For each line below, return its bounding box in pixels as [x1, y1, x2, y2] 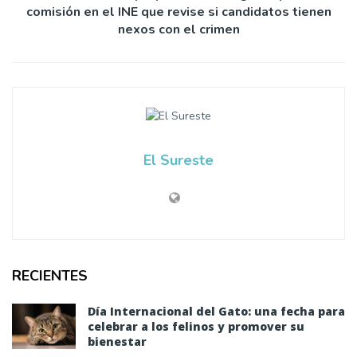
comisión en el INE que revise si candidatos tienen [25, 3, 331, 22]
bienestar [88, 333, 147, 349]
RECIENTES [12, 265, 88, 285]
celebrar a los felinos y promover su [88, 318, 304, 334]
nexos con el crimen [117, 21, 240, 39]
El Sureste [143, 150, 214, 170]
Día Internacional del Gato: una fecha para [88, 303, 345, 319]
